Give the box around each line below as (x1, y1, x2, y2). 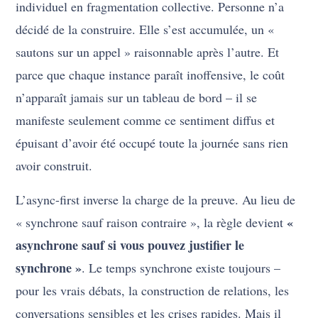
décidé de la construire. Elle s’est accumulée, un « (16, 21, 275, 38)
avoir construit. (16, 157, 93, 175)
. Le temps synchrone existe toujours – (82, 259, 281, 277)
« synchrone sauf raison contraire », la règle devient (16, 214, 287, 231)
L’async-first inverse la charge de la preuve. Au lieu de (16, 191, 296, 209)
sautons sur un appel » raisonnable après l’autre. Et (16, 43, 280, 61)
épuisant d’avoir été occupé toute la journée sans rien (16, 134, 289, 152)
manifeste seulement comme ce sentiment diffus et (16, 111, 275, 129)
